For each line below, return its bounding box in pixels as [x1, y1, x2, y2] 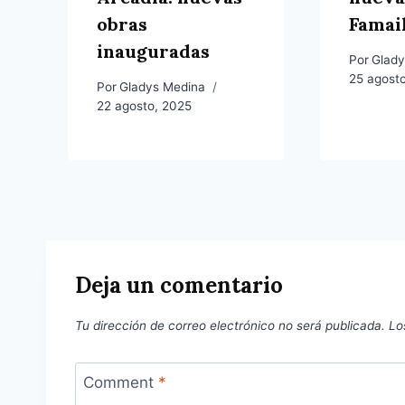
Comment [82, 373, 158, 392]
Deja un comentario [75, 271, 283, 300]
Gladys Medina [119, 79, 206, 94]
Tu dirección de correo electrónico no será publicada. [75, 317, 385, 333]
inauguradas [97, 40, 210, 63]
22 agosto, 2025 [97, 98, 192, 113]
